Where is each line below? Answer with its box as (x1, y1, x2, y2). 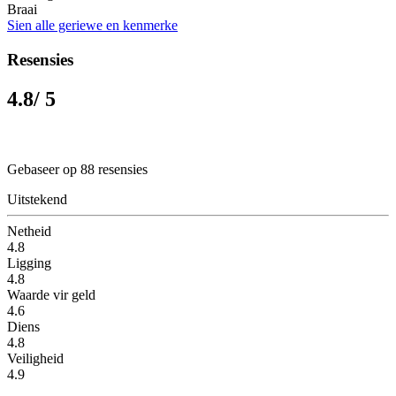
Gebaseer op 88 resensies (7, 161, 148, 177)
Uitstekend (7, 191, 67, 207)
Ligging (7, 255, 51, 270)
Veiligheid (7, 350, 64, 366)
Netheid (7, 223, 51, 239)
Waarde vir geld (7, 286, 95, 302)
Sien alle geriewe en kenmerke (7, 17, 178, 33)
